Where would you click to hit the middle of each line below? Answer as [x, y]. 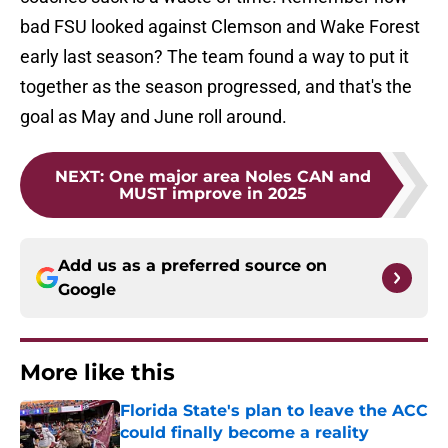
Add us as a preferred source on [192, 266]
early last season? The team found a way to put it [214, 57]
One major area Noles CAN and [240, 177]
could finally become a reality [244, 433]
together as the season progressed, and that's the [216, 87]
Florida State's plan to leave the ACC [274, 411]
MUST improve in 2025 [213, 194]
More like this [97, 373]
